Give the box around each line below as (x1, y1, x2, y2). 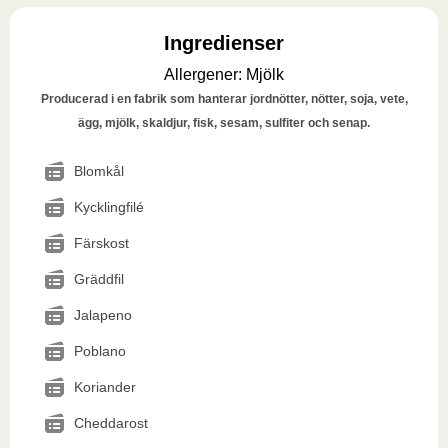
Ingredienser (164, 32, 284, 54)
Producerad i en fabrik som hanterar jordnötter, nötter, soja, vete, (40, 92, 408, 106)
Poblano (74, 343, 126, 359)
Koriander (74, 379, 136, 395)
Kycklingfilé (74, 199, 144, 215)
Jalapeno (74, 307, 132, 323)
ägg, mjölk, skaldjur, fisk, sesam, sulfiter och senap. (78, 116, 370, 130)
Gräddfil (74, 271, 124, 287)
